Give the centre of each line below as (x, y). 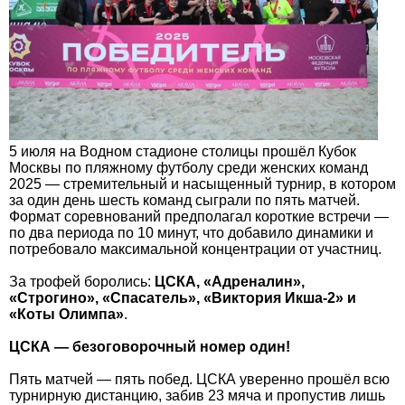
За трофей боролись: (82, 282)
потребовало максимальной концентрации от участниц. (195, 250)
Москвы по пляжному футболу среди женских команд (188, 168)
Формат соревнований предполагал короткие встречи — (199, 217)
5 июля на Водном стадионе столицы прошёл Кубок (183, 152)
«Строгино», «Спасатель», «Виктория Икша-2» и (183, 298)
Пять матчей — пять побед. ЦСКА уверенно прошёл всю (199, 380)
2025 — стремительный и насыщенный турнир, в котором (202, 184)
